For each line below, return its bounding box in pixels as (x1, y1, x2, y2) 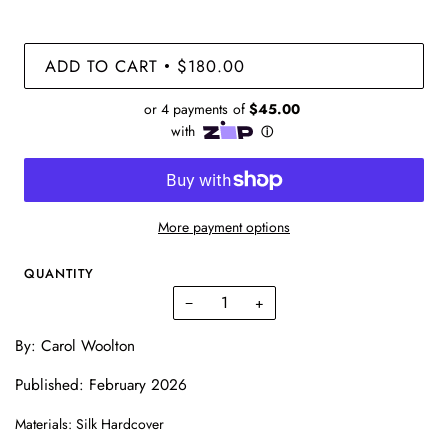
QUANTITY (24, 263, 94, 283)
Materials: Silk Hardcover (15, 413, 164, 434)
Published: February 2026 (15, 373, 187, 396)
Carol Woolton (41, 334, 135, 357)
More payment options (158, 216, 290, 237)
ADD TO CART (45, 53, 158, 78)
